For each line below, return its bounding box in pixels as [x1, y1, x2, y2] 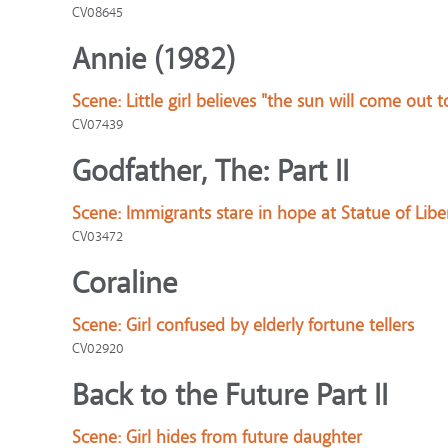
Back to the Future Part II [72, 376, 388, 415]
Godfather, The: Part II [72, 152, 349, 191]
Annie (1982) [72, 40, 235, 79]
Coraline [72, 264, 177, 303]
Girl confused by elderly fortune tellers [126, 314, 414, 337]
